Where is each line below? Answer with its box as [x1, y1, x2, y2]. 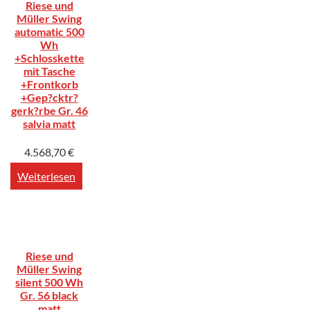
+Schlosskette [14, 51, 84, 65]
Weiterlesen [17, 169, 75, 183]
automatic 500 [14, 25, 84, 39]
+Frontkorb [20, 77, 78, 91]
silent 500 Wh [15, 275, 84, 289]
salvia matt [23, 117, 76, 131]
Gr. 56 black [20, 288, 79, 302]
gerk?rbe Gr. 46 [10, 104, 88, 118]
